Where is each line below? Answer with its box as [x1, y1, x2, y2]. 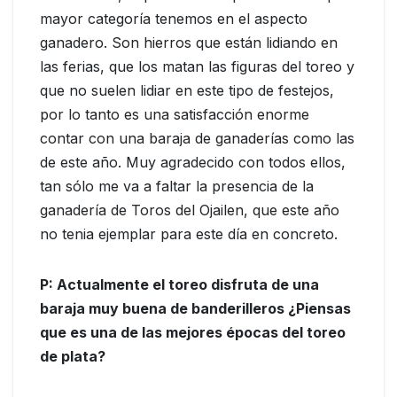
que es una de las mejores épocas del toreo [40, 323, 346, 342]
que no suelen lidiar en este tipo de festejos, [40, 82, 334, 100]
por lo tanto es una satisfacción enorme [40, 105, 309, 124]
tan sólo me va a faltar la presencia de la [40, 177, 314, 196]
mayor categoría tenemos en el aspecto [40, 10, 307, 28]
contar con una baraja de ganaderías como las [40, 129, 354, 148]
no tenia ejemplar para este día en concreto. [40, 225, 338, 244]
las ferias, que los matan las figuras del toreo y [40, 58, 354, 76]
